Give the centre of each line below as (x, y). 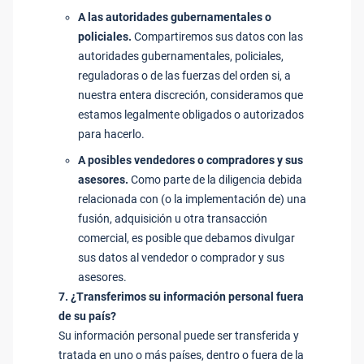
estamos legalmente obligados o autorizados (191, 115)
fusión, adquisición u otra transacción (173, 219)
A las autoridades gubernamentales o (175, 17)
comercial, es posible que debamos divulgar (186, 238)
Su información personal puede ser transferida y (179, 336)
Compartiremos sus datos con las (217, 37)
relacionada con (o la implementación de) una (192, 199)
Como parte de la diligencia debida (215, 180)
